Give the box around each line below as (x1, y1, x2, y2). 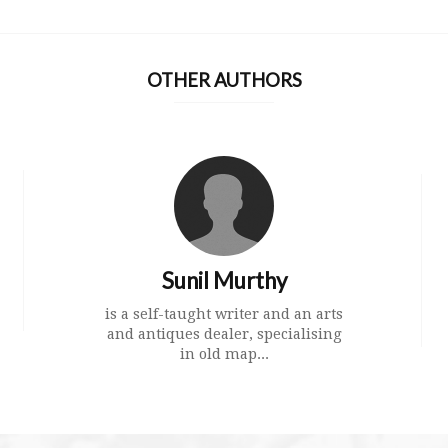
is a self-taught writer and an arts (105, 306, 343, 323)
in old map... (179, 346, 269, 363)
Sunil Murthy (161, 267, 287, 295)
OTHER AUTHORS (146, 69, 302, 92)
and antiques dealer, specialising (106, 326, 342, 343)
